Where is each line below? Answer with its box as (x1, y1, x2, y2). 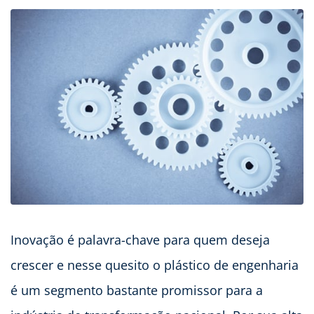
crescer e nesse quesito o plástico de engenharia (11, 257, 299, 274)
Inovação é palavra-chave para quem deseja (11, 231, 270, 249)
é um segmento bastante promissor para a (11, 282, 263, 299)
